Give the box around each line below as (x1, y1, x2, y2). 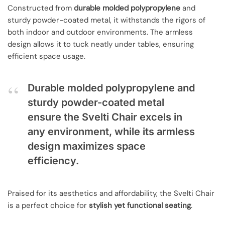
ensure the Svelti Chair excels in (28, 111, 182, 123)
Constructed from (8, 3, 74, 13)
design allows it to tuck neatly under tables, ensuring (8, 39, 194, 49)
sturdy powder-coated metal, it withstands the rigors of (8, 15, 205, 25)
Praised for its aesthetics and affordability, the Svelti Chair (8, 188, 214, 198)
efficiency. (28, 155, 79, 167)
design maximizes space (28, 140, 146, 152)
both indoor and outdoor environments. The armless (8, 27, 193, 37)
